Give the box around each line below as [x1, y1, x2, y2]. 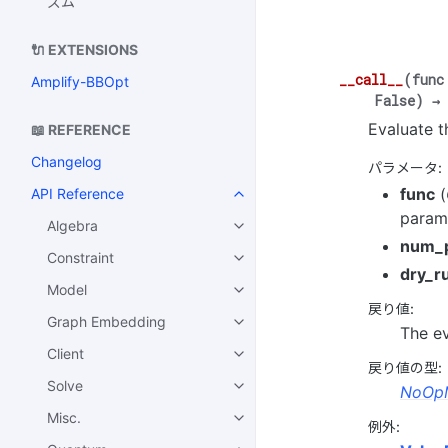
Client [47, 345, 84, 363]
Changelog [31, 153, 102, 171]
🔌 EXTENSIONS [31, 41, 138, 59]
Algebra [47, 217, 98, 235]
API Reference [31, 185, 124, 203]
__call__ [339, 70, 403, 90]
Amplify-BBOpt [31, 73, 129, 91]
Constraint [47, 249, 114, 267]
